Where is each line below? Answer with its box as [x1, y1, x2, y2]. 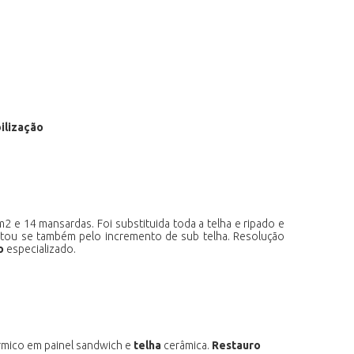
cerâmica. [161, 338, 212, 352]
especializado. [4, 242, 76, 255]
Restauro [212, 338, 261, 352]
